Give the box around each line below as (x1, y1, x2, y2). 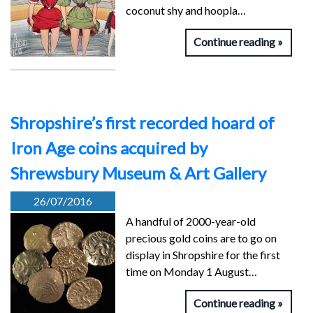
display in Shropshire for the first (126, 248, 280, 262)
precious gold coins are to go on (126, 231, 277, 245)
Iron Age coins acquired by (10, 138, 208, 159)
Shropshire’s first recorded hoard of (10, 112, 275, 133)
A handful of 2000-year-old (126, 214, 256, 228)
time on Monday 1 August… (126, 265, 257, 279)
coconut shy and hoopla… (126, 3, 246, 17)
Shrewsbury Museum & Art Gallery (10, 163, 266, 184)
